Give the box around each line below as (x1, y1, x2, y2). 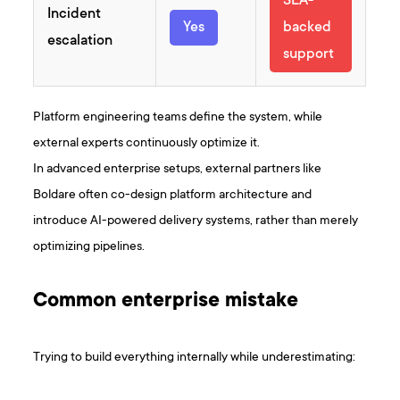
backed (283, 20, 332, 37)
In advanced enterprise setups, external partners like (33, 162, 322, 178)
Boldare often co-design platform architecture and (33, 187, 312, 204)
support (283, 46, 335, 63)
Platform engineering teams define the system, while (33, 110, 323, 126)
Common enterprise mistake (33, 290, 299, 314)
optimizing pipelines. (33, 239, 146, 255)
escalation (47, 33, 113, 50)
